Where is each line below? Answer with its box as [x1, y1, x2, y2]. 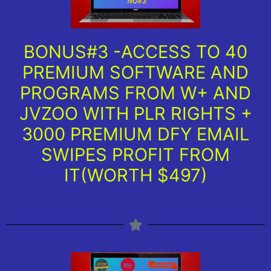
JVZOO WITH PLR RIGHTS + [19, 102, 252, 124]
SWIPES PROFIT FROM [41, 143, 230, 165]
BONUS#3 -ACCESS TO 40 [24, 41, 247, 62]
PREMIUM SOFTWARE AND [22, 61, 249, 83]
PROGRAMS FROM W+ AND [20, 82, 251, 103]
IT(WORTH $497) [64, 164, 207, 186]
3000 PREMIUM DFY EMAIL [22, 123, 249, 145]
